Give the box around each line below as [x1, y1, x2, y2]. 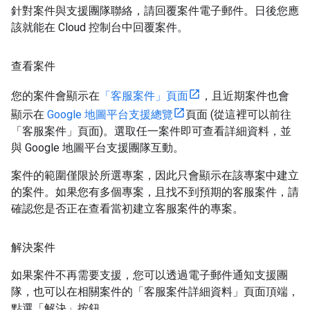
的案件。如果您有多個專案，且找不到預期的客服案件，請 [11, 185, 299, 199]
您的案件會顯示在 [11, 89, 100, 102]
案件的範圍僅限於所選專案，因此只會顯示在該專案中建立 [11, 168, 299, 182]
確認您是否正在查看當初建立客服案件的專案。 [11, 201, 244, 215]
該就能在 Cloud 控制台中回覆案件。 [11, 20, 188, 34]
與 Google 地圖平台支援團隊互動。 [11, 140, 184, 154]
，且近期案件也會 [201, 89, 289, 102]
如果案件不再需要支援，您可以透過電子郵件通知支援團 [11, 268, 288, 282]
